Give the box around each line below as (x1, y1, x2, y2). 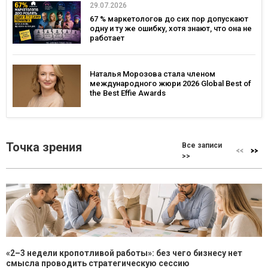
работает (90, 33, 124, 43)
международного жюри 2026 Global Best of (90, 78, 251, 88)
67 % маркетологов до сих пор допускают (90, 14, 248, 24)
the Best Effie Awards (90, 88, 166, 98)
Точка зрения (6, 140, 82, 154)
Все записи (182, 141, 223, 150)
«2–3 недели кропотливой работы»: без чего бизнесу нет (6, 248, 242, 258)
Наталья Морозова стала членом (90, 69, 215, 78)
